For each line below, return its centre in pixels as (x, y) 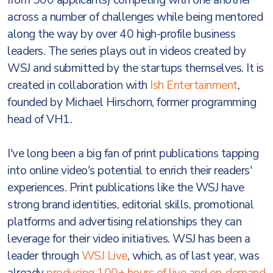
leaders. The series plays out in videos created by (126, 51)
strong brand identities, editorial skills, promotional (130, 205)
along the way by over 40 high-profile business (121, 34)
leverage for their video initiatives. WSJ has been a (129, 239)
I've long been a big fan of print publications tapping (133, 154)
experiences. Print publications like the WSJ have (126, 188)
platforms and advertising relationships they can (124, 222)
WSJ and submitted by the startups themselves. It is (136, 68)
